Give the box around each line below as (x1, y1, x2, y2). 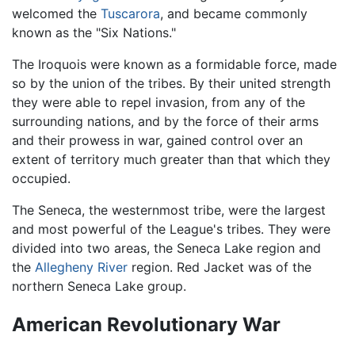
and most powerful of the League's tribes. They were (12, 220, 330, 237)
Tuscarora (101, 5, 160, 21)
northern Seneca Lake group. (12, 277, 186, 294)
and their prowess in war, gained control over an (12, 132, 303, 148)
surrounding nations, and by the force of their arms (12, 113, 319, 129)
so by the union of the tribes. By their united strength (12, 74, 330, 91)
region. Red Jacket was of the (128, 258, 311, 275)
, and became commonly (160, 5, 307, 21)
